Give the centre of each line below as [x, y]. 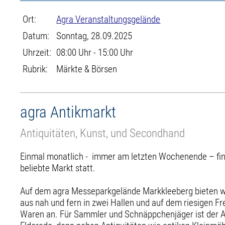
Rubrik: [35, 69]
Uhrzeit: [37, 52]
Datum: [36, 36]
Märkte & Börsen [87, 69]
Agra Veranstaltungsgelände [108, 19]
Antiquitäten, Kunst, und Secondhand [103, 133]
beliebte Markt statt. [60, 168]
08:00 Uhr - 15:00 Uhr [95, 52]
